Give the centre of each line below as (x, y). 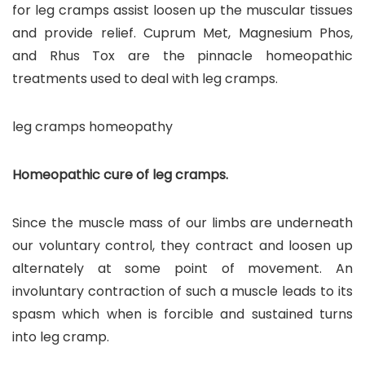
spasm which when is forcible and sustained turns (182, 314)
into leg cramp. (61, 336)
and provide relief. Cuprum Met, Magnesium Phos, (182, 33)
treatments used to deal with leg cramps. (145, 78)
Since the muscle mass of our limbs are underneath (182, 222)
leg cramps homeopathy (92, 126)
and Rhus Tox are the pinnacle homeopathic (182, 55)
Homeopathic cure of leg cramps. (120, 174)
